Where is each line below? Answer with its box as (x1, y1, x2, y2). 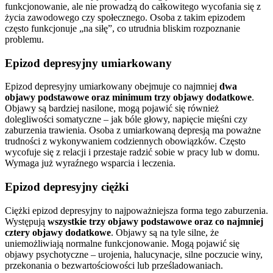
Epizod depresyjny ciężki (5, 180, 132, 193)
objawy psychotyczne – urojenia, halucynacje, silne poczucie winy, (5, 249, 263, 260)
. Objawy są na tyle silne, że (111, 227, 219, 238)
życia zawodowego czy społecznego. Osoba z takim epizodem (5, 12, 245, 23)
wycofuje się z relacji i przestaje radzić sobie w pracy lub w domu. (5, 147, 260, 158)
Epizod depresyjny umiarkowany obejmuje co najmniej (5, 81, 219, 92)
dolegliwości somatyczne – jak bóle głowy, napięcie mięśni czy (5, 114, 247, 125)
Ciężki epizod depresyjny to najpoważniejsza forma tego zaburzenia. (5, 205, 268, 216)
